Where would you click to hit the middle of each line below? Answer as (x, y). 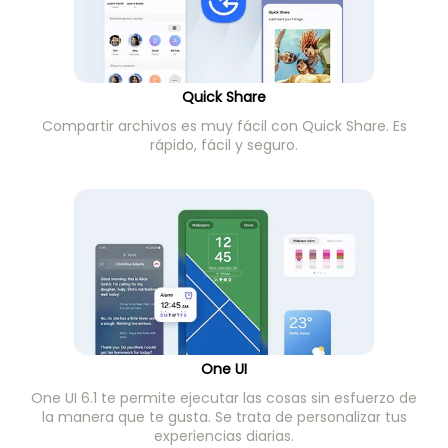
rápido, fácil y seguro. (224, 145)
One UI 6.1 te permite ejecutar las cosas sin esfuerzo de (224, 398)
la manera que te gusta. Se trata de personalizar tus (224, 417)
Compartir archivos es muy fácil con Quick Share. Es (224, 126)
